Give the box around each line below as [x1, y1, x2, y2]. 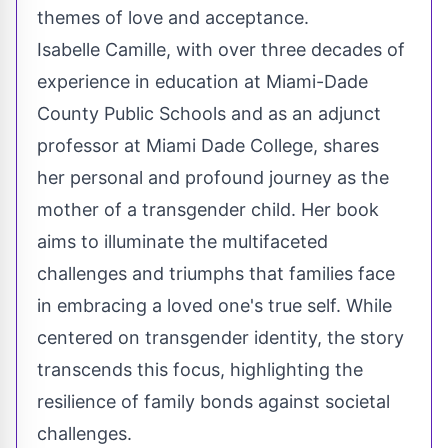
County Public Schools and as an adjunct [37, 103, 381, 125]
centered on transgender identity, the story [37, 327, 404, 349]
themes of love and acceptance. [37, 7, 309, 29]
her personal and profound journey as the [37, 167, 389, 189]
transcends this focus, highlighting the [37, 359, 363, 381]
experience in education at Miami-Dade [37, 71, 368, 93]
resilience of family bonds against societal [37, 391, 390, 413]
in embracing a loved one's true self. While [37, 295, 392, 317]
